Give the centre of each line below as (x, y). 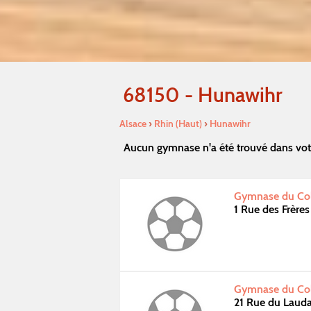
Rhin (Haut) (178, 123)
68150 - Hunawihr (203, 94)
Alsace (133, 123)
